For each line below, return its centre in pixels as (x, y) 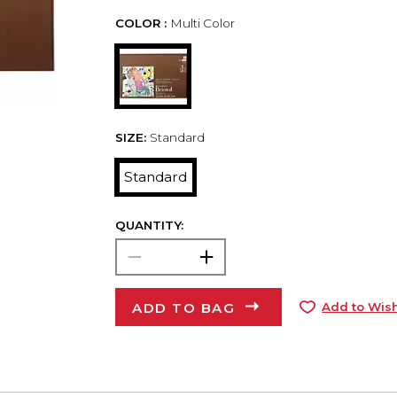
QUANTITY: (149, 226)
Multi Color (202, 23)
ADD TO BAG (184, 307)
